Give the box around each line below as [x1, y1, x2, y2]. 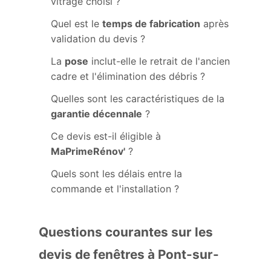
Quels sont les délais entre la [51, 168, 182, 180]
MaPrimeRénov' [51, 145, 125, 157]
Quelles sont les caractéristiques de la [51, 93, 224, 105]
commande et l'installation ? [51, 183, 179, 195]
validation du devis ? [51, 33, 145, 45]
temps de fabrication [102, 18, 200, 30]
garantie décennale [51, 108, 142, 120]
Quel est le [51, 18, 102, 30]
